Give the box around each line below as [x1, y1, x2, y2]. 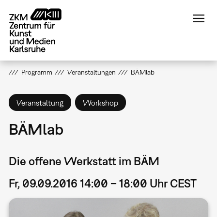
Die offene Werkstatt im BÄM [8, 154, 159, 168]
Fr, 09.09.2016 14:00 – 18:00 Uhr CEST [8, 176, 197, 190]
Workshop [82, 98, 118, 107]
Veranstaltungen [67, 68, 116, 76]
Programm [21, 68, 52, 76]
